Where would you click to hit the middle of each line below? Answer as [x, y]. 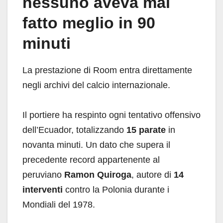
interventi [43, 190]
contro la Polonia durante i [116, 190]
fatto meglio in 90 [89, 23]
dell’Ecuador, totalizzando [74, 130]
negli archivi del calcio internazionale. [96, 85]
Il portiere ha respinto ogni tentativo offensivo [111, 115]
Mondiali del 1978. [59, 205]
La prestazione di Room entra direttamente [107, 70]
